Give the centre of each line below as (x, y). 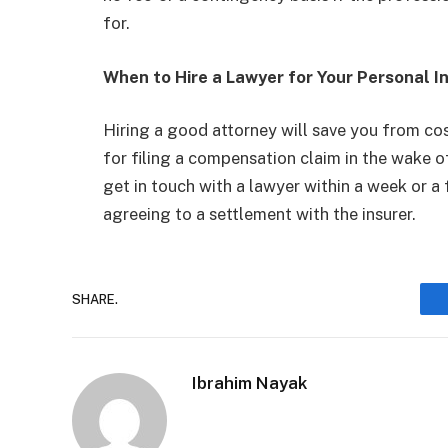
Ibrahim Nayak (250, 383)
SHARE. (95, 299)
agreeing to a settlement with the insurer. (259, 214)
